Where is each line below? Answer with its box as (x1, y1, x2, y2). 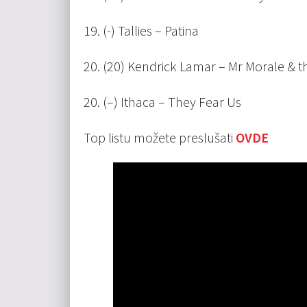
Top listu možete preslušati (84, 129, 236, 147)
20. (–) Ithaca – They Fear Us (84, 93, 241, 111)
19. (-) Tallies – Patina (84, 22, 199, 40)
